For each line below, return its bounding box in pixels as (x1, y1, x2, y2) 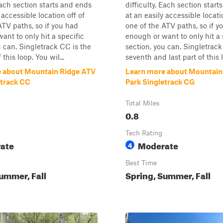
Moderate (138, 138, 178, 151)
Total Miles (125, 99, 160, 107)
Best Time (125, 159, 157, 167)
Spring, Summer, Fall (125, 168, 211, 181)
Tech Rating (125, 129, 162, 137)
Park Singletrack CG (125, 77, 195, 86)
